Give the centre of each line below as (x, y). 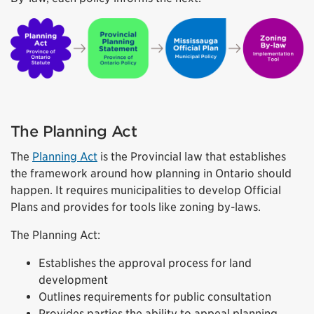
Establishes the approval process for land (145, 263)
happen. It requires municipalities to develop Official (146, 190)
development (73, 280)
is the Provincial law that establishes (192, 156)
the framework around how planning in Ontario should (151, 173)
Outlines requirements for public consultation (155, 296)
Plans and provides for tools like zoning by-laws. (136, 207)
